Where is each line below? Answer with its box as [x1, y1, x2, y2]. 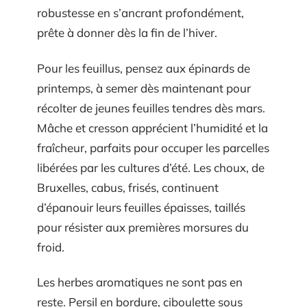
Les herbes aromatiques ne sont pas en [37, 275, 243, 289]
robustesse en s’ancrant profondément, [37, 5, 244, 20]
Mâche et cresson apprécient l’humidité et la [37, 120, 268, 135]
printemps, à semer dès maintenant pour [37, 80, 251, 95]
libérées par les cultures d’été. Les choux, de [37, 160, 265, 175]
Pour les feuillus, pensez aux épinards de [37, 60, 250, 75]
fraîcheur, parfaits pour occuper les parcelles [37, 140, 269, 155]
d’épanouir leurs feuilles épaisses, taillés [37, 199, 245, 214]
